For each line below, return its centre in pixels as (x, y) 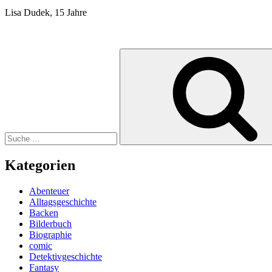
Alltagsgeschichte (63, 202)
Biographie (50, 234)
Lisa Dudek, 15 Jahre (46, 12)
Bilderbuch (50, 223)
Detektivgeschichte (66, 256)
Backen (44, 212)
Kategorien (40, 165)
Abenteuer (49, 191)
